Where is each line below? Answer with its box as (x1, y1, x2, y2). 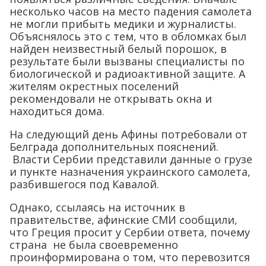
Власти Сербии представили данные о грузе (9, 152, 252, 167)
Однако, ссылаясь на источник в (9, 200, 185, 215)
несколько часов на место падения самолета (9, 4, 252, 19)
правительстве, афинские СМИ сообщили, (9, 213, 237, 227)
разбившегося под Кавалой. (9, 177, 159, 192)
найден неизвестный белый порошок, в (9, 42, 227, 56)
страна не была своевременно (9, 237, 178, 252)
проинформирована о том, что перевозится (9, 250, 250, 265)
